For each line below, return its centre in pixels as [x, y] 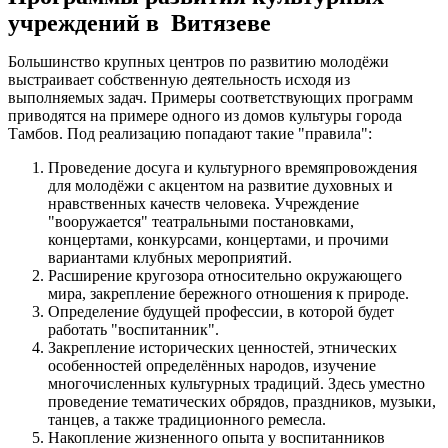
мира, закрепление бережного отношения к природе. [228, 293]
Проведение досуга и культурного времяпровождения [232, 167]
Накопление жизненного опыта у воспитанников [216, 437]
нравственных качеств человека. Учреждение [203, 203]
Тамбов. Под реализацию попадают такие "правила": [190, 133]
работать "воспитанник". [133, 329]
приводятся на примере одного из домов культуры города [205, 115]
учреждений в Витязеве [139, 22]
